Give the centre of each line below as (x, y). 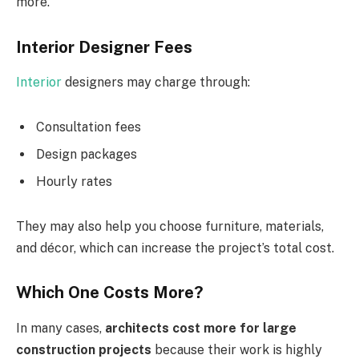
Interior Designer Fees (104, 47)
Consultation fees (89, 127)
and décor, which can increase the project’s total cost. (175, 248)
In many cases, (61, 328)
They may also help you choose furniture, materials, (170, 226)
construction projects (84, 349)
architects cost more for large (201, 328)
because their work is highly (237, 349)
